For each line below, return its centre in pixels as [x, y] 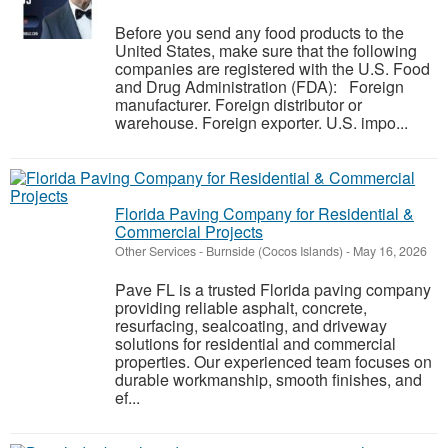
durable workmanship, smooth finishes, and [268, 379]
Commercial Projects [189, 231]
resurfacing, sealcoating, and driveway [251, 325]
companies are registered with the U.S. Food [272, 68]
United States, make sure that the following [266, 50]
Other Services [155, 251]
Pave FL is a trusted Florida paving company [273, 289]
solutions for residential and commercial [255, 343]
